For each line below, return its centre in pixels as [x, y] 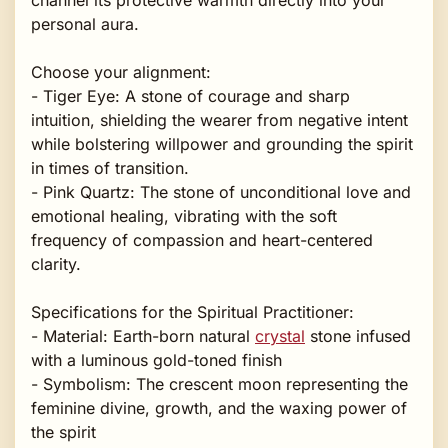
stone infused [358, 335]
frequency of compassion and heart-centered [202, 239]
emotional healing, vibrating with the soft [184, 215]
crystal [280, 335]
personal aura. [85, 23]
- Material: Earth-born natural [143, 335]
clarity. [56, 263]
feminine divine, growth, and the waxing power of [219, 407]
